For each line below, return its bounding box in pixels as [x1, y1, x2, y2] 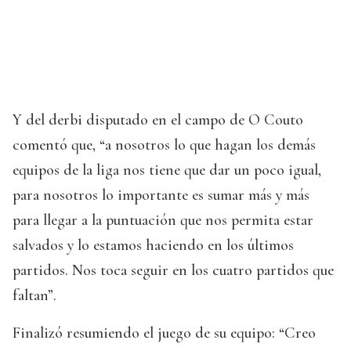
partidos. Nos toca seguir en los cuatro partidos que [13, 261, 334, 280]
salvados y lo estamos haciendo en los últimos [13, 236, 294, 255]
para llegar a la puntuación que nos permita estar [13, 211, 313, 230]
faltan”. [13, 286, 56, 306]
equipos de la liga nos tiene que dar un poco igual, [13, 161, 321, 180]
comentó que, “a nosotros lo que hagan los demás [13, 136, 316, 155]
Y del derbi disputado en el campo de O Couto [13, 110, 303, 130]
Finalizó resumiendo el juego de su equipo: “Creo [13, 324, 316, 343]
